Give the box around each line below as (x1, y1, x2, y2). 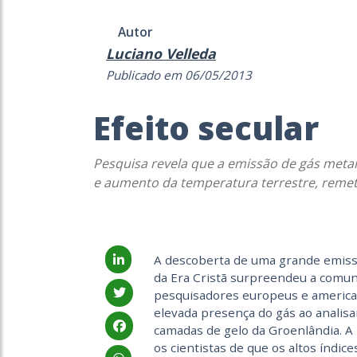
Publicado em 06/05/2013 (106, 67, 252, 83)
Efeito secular (93, 106, 319, 150)
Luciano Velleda (106, 44, 216, 63)
